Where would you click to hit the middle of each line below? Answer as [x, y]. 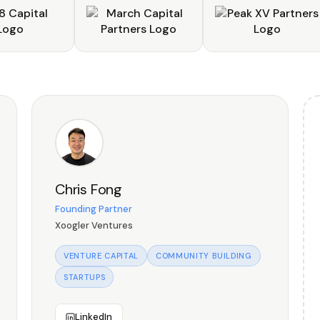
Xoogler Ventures [94, 225]
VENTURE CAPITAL [101, 256]
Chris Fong [89, 189]
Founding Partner [94, 209]
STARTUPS [85, 277]
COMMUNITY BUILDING [204, 256]
